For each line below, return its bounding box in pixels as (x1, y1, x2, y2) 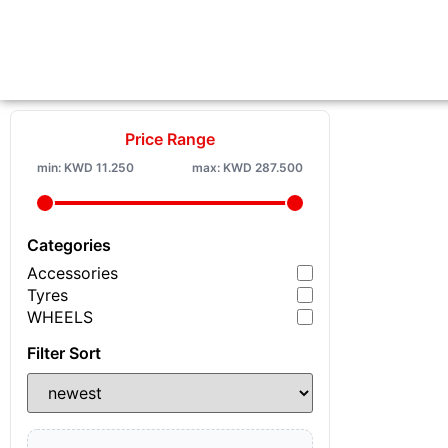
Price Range (125, 129, 215, 149)
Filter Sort (27, 343, 101, 363)
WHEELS (27, 307, 93, 327)
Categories (27, 235, 111, 255)
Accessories (27, 263, 118, 283)
